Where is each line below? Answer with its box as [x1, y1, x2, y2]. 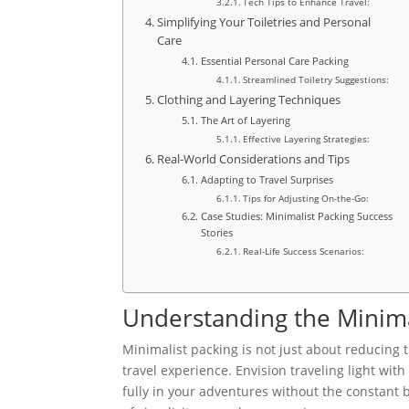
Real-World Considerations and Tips [156, 152, 350, 168]
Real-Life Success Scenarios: [243, 245, 365, 258]
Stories [200, 225, 233, 240]
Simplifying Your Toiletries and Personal [156, 15, 371, 31]
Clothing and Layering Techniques [156, 92, 341, 109]
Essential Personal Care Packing [200, 54, 349, 68]
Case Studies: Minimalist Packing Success [200, 209, 393, 224]
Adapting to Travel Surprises [200, 173, 333, 187]
